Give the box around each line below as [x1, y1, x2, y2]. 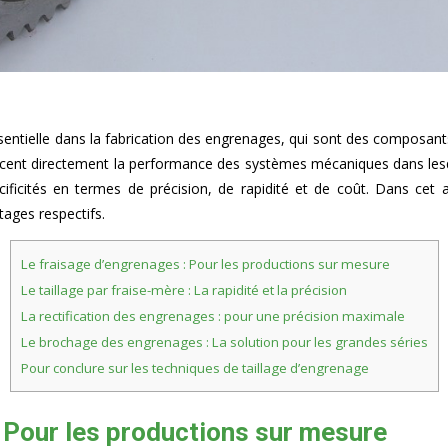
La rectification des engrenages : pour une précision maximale [20, 306, 405, 325]
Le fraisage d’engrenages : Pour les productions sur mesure [20, 254, 390, 273]
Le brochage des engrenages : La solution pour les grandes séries [20, 332, 428, 351]
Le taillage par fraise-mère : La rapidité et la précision [20, 280, 347, 299]
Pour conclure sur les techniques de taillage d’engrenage [20, 358, 369, 377]
